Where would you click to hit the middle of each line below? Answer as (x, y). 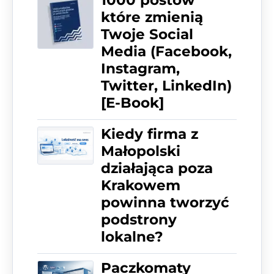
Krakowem (141, 186)
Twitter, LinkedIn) (166, 86)
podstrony (139, 220)
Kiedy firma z (150, 134)
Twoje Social (147, 35)
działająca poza (157, 168)
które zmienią (152, 17)
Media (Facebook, (166, 52)
